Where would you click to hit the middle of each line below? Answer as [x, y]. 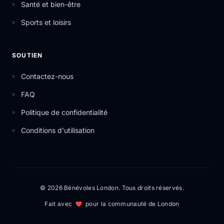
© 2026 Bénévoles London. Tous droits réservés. [112, 188]
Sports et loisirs [46, 22]
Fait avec [58, 204]
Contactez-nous [47, 76]
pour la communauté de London [132, 204]
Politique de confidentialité [64, 112]
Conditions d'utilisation [58, 130]
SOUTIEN [27, 55]
